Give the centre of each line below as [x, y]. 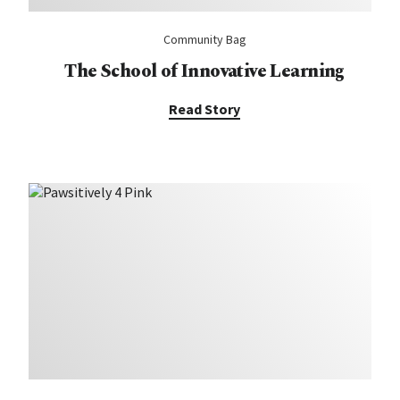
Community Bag [204, 39]
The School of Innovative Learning [204, 71]
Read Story [204, 109]
